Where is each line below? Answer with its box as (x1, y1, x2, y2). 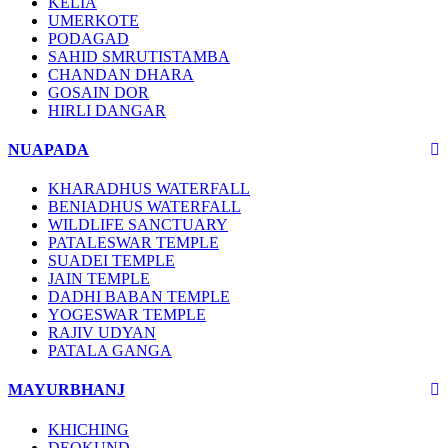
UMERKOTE (48, 11, 139, 29)
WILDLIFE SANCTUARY (48, 216, 228, 234)
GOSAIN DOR (48, 83, 149, 101)
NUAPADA (8, 140, 89, 158)
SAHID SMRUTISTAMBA (48, 47, 230, 65)
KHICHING (48, 420, 129, 438)
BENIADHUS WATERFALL (48, 198, 241, 216)
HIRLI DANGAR (48, 101, 166, 119)
